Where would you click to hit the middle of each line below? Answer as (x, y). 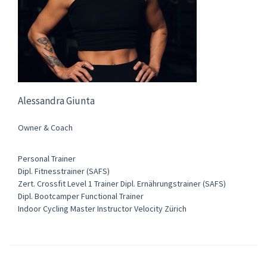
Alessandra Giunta (56, 100)
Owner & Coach (45, 127)
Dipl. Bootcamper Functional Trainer (81, 196)
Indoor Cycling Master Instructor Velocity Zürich (102, 208)
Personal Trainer (47, 158)
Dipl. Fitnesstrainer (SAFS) (64, 171)
